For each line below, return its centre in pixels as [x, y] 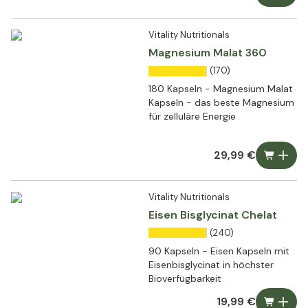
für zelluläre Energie [192, 117]
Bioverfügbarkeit [185, 278]
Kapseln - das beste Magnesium [221, 103]
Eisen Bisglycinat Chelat [213, 214]
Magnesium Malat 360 [208, 53]
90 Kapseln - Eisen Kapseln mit [219, 251]
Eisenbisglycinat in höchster [211, 264]
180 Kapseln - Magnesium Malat [221, 89]
